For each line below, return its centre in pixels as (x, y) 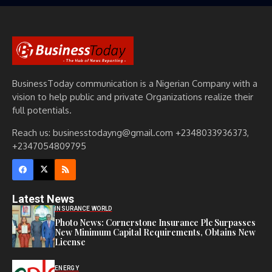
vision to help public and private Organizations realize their (133, 97)
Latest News (43, 199)
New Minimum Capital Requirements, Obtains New (155, 232)
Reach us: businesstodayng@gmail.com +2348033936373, (131, 132)
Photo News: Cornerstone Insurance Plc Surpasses (155, 223)
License (70, 242)
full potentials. (42, 110)
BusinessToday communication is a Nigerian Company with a (135, 83)
